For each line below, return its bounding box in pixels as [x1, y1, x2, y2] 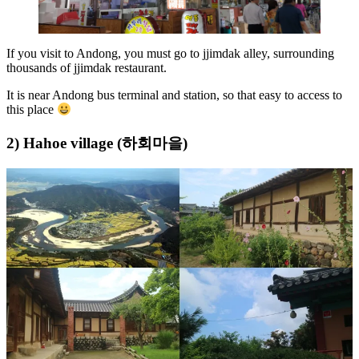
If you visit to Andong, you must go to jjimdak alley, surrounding [6, 46, 334, 61]
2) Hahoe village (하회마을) [6, 134, 188, 151]
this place [6, 103, 57, 117]
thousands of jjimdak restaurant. [6, 61, 167, 75]
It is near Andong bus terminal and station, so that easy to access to [6, 88, 342, 103]
